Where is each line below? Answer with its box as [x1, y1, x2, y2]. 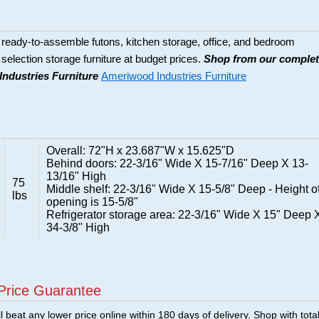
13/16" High [46, 170, 106, 182]
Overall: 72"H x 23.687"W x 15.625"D [46, 145, 234, 157]
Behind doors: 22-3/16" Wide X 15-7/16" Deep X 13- [46, 157, 308, 169]
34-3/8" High [46, 221, 110, 234]
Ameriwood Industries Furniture [101, 70, 246, 82]
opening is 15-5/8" [46, 196, 138, 208]
